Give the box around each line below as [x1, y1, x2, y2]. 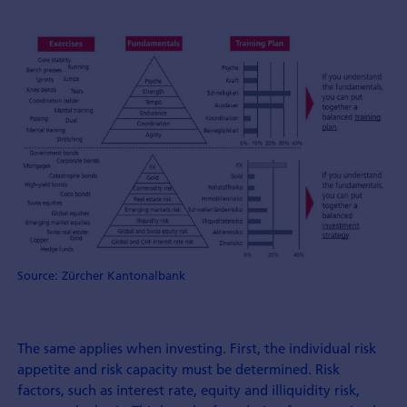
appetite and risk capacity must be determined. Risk [16, 360, 340, 378]
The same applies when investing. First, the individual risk [16, 339, 376, 357]
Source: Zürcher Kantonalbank [16, 268, 185, 283]
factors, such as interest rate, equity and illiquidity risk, [16, 381, 360, 399]
